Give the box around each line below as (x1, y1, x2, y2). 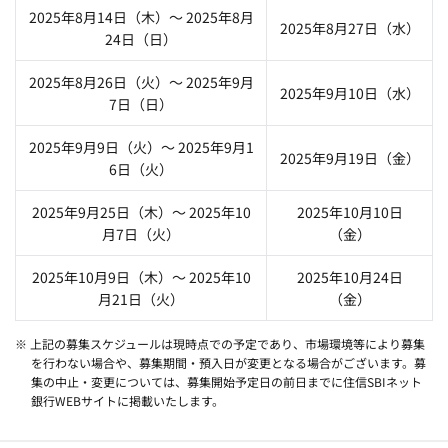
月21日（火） (98, 288, 184, 309)
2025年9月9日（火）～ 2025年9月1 (28, 136, 254, 157)
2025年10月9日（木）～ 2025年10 (31, 266, 251, 287)
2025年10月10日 (296, 201, 403, 222)
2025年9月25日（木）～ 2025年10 (31, 201, 251, 222)
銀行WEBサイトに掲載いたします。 (30, 391, 224, 409)
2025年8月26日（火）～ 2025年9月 (28, 71, 254, 92)
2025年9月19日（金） (279, 147, 420, 168)
